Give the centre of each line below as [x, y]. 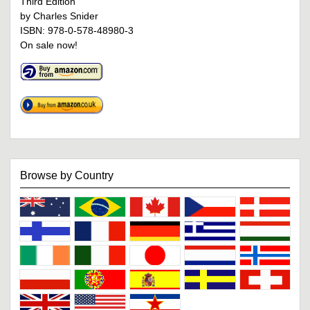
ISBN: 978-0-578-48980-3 [77, 31]
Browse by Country [67, 176]
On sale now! [49, 45]
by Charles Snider [59, 16]
